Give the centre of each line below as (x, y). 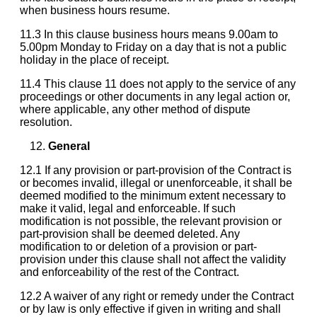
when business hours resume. (95, 10)
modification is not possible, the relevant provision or (151, 221)
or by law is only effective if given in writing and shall (150, 309)
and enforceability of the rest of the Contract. (129, 272)
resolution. (46, 122)
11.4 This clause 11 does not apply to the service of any (158, 83)
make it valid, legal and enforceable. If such (128, 208)
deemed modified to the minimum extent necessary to (153, 195)
